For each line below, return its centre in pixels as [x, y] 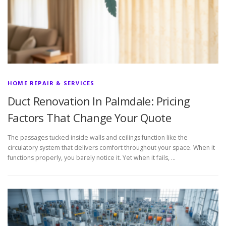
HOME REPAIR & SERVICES [51, 83]
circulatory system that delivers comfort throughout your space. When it [111, 148]
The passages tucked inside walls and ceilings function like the [98, 137]
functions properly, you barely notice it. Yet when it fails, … [92, 158]
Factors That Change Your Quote [89, 117]
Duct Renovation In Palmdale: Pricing [99, 101]
